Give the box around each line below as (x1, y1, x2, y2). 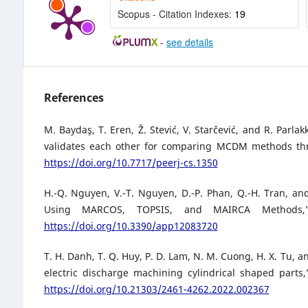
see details (166, 34, 214, 49)
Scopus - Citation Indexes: (117, 6, 234, 21)
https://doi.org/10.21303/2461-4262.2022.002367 (43, 282, 269, 296)
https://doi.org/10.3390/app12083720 (43, 219, 218, 232)
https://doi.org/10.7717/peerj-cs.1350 (43, 155, 218, 169)
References (43, 89, 104, 105)
